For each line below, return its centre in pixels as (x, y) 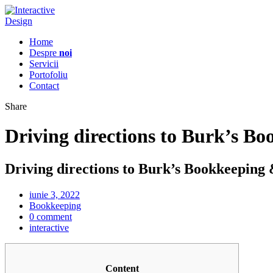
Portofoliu (48, 75)
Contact (44, 86)
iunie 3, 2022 (55, 194)
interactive (49, 227)
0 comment (51, 216)
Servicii (44, 64)
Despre (44, 53)
